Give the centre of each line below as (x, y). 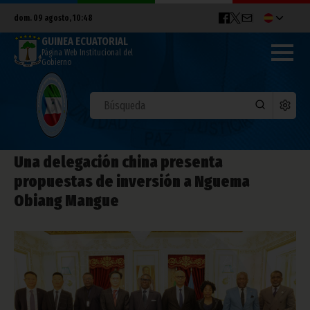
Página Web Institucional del (87, 53)
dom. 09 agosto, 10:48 (53, 18)
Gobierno (56, 63)
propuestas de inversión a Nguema (132, 181)
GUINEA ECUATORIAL (85, 42)
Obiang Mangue (66, 201)
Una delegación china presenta (118, 162)
